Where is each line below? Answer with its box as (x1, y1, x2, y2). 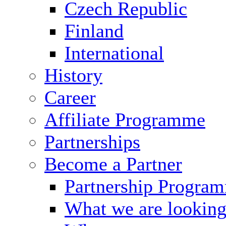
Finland (65, 20, 124, 42)
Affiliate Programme (44, 109, 205, 131)
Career (44, 87, 96, 108)
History (44, 65, 102, 86)
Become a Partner (44, 153, 182, 175)
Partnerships (44, 131, 140, 153)
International (65, 42, 164, 64)
